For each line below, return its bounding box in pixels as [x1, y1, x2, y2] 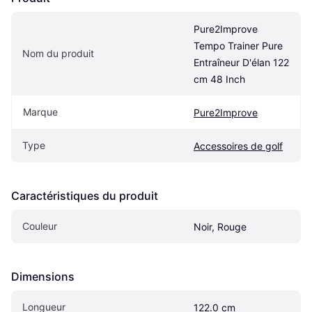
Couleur [22, 219, 57, 232]
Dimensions [11, 269, 75, 283]
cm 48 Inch [194, 72, 245, 85]
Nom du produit [22, 47, 94, 59]
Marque [23, 105, 58, 118]
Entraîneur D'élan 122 [194, 56, 289, 68]
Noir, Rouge [194, 220, 247, 233]
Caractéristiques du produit [11, 188, 158, 203]
